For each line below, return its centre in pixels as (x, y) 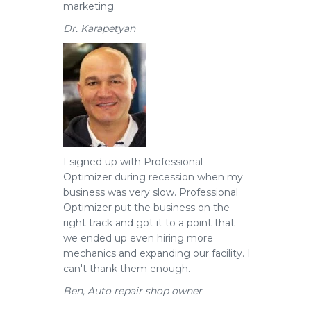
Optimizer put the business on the (146, 208)
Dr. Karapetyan (99, 28)
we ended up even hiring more (138, 238)
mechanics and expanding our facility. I (157, 253)
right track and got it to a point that (149, 223)
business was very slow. (120, 192)
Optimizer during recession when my (153, 177)
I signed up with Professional (133, 162)
